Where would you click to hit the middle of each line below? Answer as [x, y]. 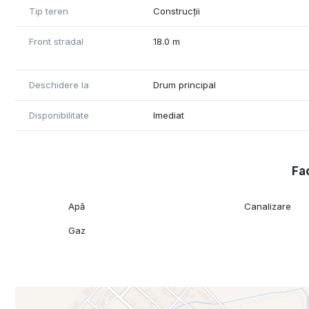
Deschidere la [59, 85]
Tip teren [49, 11]
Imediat [169, 116]
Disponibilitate [59, 116]
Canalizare [268, 207]
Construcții [177, 11]
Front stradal [56, 42]
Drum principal [185, 85]
